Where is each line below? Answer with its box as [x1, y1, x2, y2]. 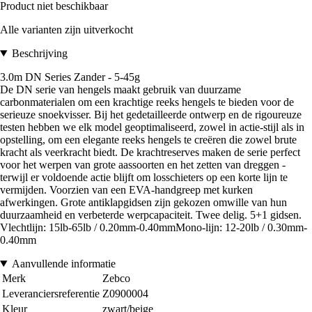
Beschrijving [11, 47, 68, 59]
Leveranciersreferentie [2, 287, 100, 299]
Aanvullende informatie [11, 257, 116, 270]
